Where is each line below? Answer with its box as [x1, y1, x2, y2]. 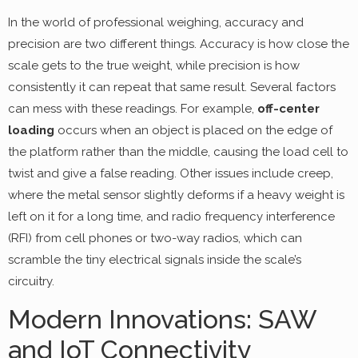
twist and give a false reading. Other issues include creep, [8, 166, 333, 181]
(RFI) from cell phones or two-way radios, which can [8, 231, 302, 246]
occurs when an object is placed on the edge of [54, 123, 332, 138]
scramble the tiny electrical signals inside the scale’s [8, 253, 301, 268]
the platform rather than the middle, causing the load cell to [8, 145, 348, 160]
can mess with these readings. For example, [8, 101, 257, 117]
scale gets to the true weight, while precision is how [8, 58, 300, 74]
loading [8, 123, 54, 138]
